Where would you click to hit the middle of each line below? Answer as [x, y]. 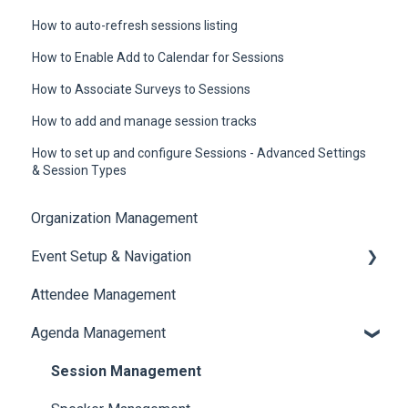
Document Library [107, 295]
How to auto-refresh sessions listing [135, 25]
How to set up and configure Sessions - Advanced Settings [199, 153]
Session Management [126, 372]
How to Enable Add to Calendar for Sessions [158, 57]
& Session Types [80, 170]
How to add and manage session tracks [145, 121]
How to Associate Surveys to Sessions [142, 89]
